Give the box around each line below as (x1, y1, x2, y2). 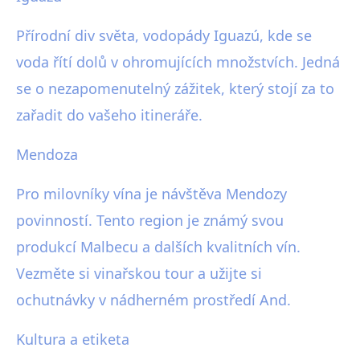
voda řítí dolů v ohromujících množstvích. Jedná (16, 52, 340, 72)
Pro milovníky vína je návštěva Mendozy (16, 184, 287, 204)
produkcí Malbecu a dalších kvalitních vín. (16, 237, 301, 257)
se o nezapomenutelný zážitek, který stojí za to (16, 79, 334, 99)
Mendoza (16, 145, 78, 165)
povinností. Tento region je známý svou (16, 211, 284, 231)
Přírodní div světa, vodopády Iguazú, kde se (16, 26, 312, 46)
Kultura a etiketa (16, 329, 129, 350)
